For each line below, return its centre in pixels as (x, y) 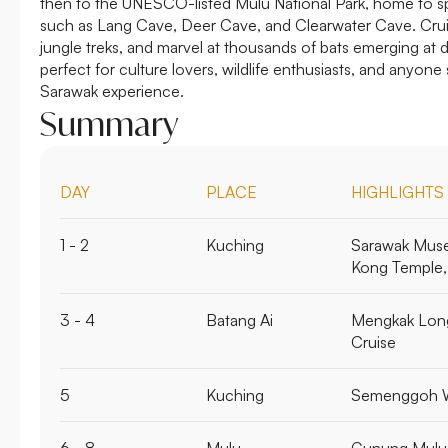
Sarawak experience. (112, 90)
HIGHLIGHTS (397, 191)
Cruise (373, 341)
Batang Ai (239, 319)
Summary (109, 123)
